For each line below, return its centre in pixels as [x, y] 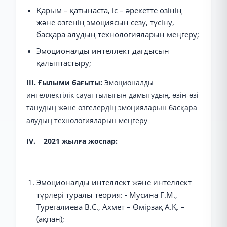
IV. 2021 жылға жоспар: [72, 141]
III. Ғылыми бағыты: [65, 82]
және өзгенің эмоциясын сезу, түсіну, [105, 22]
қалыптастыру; [64, 63]
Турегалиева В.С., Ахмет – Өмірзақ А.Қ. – [111, 207]
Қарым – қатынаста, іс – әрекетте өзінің [109, 10]
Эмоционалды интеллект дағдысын [103, 51]
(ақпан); [50, 219]
